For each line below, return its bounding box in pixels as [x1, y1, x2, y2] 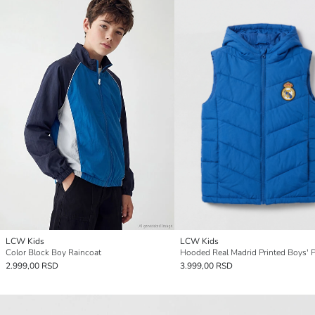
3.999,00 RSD [180, 260, 233, 272]
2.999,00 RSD [6, 260, 58, 272]
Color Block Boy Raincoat [6, 247, 101, 259]
